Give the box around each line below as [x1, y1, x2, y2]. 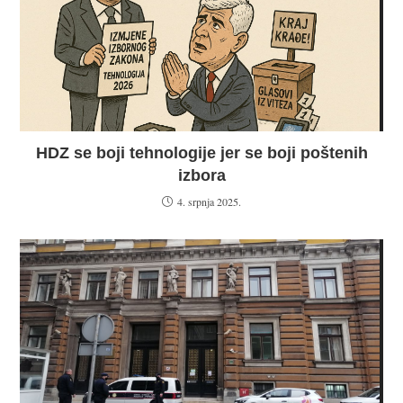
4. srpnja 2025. [177, 194, 241, 210]
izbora [177, 166, 226, 185]
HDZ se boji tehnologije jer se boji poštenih [35, 144, 368, 163]
